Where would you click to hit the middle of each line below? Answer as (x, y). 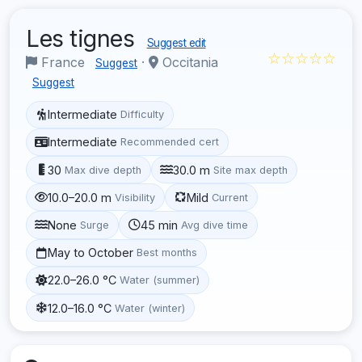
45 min (160, 225)
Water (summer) (160, 280)
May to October (91, 253)
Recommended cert (170, 142)
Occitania (188, 62)
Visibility (135, 197)
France (63, 62)
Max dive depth (103, 170)
